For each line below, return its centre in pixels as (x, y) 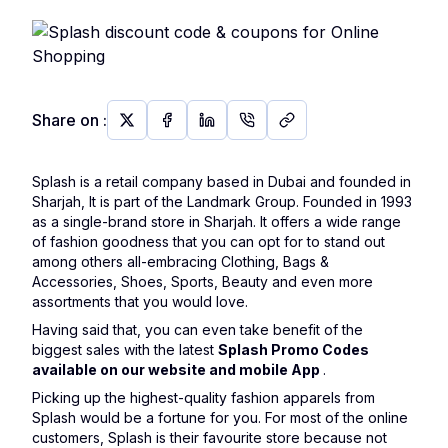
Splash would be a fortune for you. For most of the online (220, 417)
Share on (65, 120)
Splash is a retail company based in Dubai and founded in (221, 181)
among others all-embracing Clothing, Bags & (180, 261)
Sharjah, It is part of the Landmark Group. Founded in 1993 (222, 201)
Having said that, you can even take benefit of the (197, 329)
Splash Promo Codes (293, 349)
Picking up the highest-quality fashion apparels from (203, 397)
